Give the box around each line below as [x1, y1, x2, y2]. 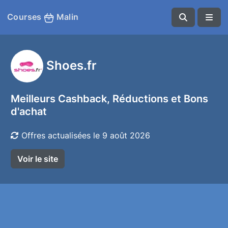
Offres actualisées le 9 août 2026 [19, 130, 150, 140]
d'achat [11, 105, 47, 118]
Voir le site [17, 154, 58, 164]
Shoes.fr [46, 57, 97, 73]
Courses [7, 12, 44, 22]
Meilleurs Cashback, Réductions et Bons [11, 93, 208, 105]
